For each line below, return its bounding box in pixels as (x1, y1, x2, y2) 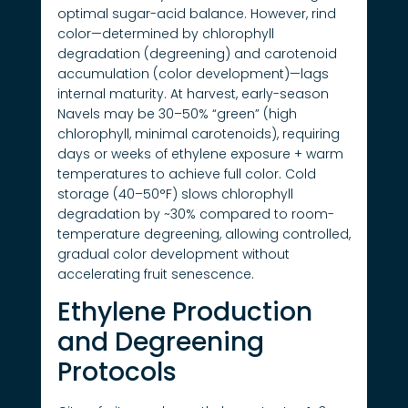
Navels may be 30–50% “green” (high (56, 104, 297, 123)
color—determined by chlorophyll (56, 24, 274, 43)
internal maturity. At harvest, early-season (56, 84, 329, 103)
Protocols (56, 354, 177, 390)
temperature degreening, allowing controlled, (56, 224, 351, 243)
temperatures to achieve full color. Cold (56, 164, 316, 183)
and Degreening (56, 324, 264, 360)
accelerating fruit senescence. (56, 264, 254, 283)
